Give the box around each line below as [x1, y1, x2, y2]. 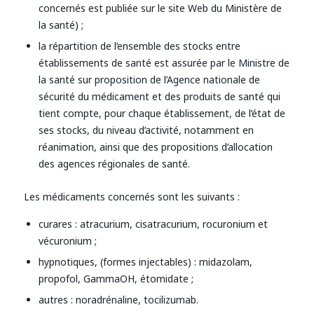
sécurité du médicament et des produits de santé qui [38, 90, 280, 104]
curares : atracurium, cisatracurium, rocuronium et [38, 217, 268, 231]
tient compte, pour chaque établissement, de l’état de [38, 107, 285, 121]
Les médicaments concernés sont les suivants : [23, 190, 240, 204]
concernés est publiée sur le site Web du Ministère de [38, 1, 282, 15]
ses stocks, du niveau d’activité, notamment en [38, 123, 254, 137]
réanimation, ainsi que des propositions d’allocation [38, 140, 273, 154]
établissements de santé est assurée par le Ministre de [38, 56, 289, 70]
